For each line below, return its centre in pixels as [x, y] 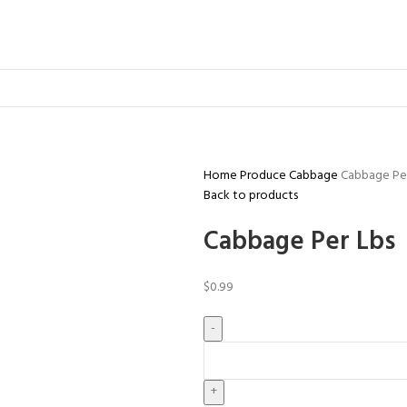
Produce [264, 175]
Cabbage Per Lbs [299, 242]
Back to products [251, 195]
